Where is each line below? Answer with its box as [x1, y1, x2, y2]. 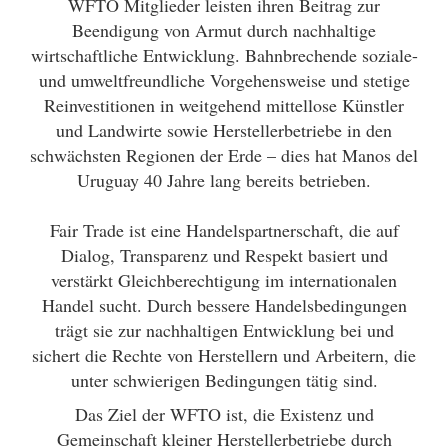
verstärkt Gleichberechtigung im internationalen [51, 268, 397, 292]
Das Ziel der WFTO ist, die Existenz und [74, 402, 374, 426]
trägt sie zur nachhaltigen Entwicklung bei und [54, 318, 394, 342]
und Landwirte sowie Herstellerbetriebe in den [56, 118, 392, 142]
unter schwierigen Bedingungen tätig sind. [70, 368, 378, 392]
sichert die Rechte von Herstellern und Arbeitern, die [32, 343, 416, 367]
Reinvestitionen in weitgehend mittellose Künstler [44, 93, 404, 117]
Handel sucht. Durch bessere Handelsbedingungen [41, 293, 407, 317]
